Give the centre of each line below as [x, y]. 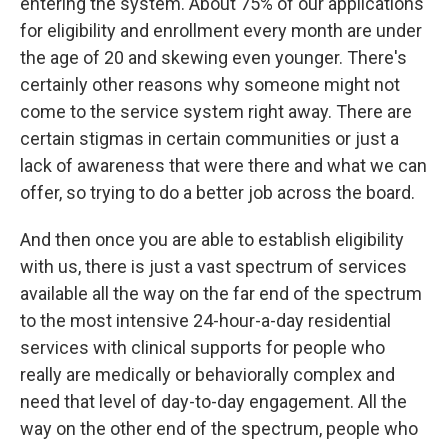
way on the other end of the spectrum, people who [219, 429]
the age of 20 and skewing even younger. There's [213, 58]
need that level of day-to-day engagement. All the [213, 402]
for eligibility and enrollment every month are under [221, 31]
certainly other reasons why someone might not [210, 85]
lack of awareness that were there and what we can [223, 166]
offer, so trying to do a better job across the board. [217, 193]
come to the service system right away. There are [216, 112]
